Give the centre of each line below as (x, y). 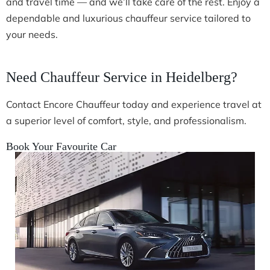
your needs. (32, 34)
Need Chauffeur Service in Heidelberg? (122, 77)
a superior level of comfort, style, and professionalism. (126, 120)
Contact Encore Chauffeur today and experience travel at (134, 104)
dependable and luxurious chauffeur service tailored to (128, 18)
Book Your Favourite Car (61, 146)
